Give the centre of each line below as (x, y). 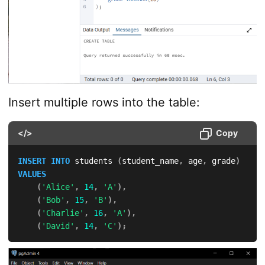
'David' (58, 226)
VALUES (32, 174)
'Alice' (58, 187)
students (93, 161)
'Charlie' (62, 213)
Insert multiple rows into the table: (104, 103)
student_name (150, 161)
